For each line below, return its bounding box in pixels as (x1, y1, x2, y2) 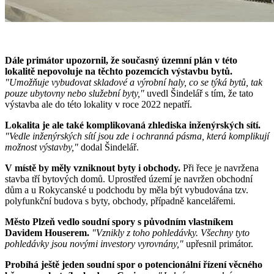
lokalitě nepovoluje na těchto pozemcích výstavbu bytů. (5, 66, 232, 77)
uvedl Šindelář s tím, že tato (147, 88, 253, 99)
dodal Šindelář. (81, 142, 139, 153)
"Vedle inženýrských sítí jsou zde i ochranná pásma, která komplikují (5, 131, 269, 142)
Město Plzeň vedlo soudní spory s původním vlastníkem (5, 217, 233, 228)
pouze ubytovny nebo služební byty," (5, 88, 147, 99)
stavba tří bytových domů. (5, 174, 105, 185)
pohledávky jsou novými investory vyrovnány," (5, 239, 183, 250)
